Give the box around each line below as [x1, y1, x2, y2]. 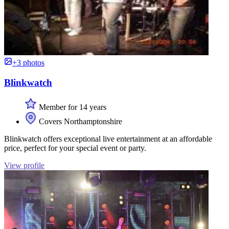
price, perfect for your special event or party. [4, 144, 146, 153]
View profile [4, 161, 44, 170]
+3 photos [12, 58, 44, 67]
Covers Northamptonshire [37, 117, 122, 126]
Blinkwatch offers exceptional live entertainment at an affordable [4, 134, 212, 144]
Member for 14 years [37, 103, 106, 112]
